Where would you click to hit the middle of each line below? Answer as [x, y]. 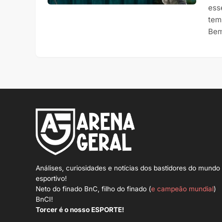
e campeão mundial [182, 189]
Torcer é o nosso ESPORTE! [80, 210]
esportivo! [51, 179]
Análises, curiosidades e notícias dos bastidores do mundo [128, 168]
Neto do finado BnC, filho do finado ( [93, 189]
